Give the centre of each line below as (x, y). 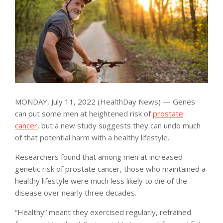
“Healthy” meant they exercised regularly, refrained (103, 212)
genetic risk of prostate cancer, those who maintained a (110, 168)
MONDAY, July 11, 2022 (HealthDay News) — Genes (105, 101)
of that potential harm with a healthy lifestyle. (92, 137)
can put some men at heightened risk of (84, 113)
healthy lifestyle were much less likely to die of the (101, 180)
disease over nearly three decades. (76, 192)
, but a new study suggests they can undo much (119, 125)
